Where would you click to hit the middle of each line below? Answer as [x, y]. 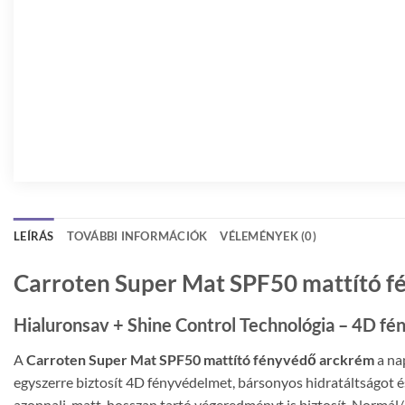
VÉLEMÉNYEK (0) [268, 236]
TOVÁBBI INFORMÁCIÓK [137, 236]
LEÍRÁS [34, 236]
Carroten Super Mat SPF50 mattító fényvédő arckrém [200, 360]
